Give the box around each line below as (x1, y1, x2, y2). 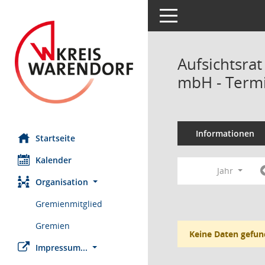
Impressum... (35, 242, 88, 253)
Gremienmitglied (35, 198, 102, 209)
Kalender (35, 154, 72, 166)
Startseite (35, 132, 75, 144)
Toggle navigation (159, 9, 229, 20)
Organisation (35, 176, 88, 188)
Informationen (195, 128, 254, 139)
